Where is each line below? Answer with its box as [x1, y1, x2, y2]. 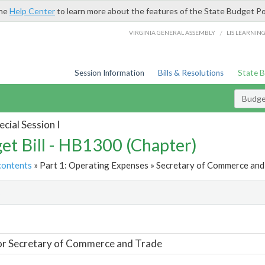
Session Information [74, 68, 144, 77]
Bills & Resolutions [158, 68, 224, 77]
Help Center [9, 6, 55, 16]
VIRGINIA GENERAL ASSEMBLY [129, 28, 216, 36]
